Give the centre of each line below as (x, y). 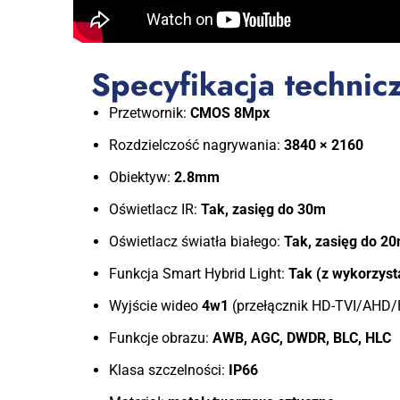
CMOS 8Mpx (230, 113)
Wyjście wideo (155, 305)
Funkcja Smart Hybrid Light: (199, 273)
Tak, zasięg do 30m (263, 209)
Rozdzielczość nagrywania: (196, 145)
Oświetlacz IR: (155, 209)
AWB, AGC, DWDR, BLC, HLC (302, 337)
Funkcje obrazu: (161, 337)
